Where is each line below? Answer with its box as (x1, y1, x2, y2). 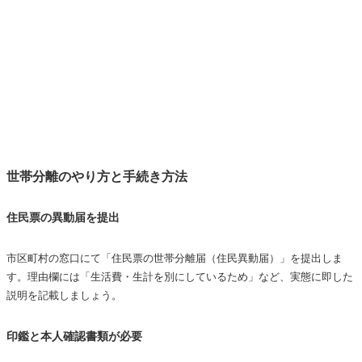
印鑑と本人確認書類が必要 (6, 329, 142, 343)
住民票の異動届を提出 (6, 210, 120, 224)
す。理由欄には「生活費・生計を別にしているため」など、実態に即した (6, 270, 353, 283)
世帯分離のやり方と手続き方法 (6, 169, 187, 183)
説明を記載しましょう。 (6, 288, 122, 301)
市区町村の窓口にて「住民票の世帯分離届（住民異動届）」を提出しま (6, 251, 343, 264)
